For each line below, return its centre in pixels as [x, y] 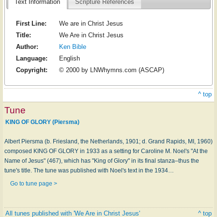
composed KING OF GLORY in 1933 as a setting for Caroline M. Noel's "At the [106, 151]
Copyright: [31, 70]
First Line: [31, 24]
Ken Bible [72, 47]
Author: [27, 47]
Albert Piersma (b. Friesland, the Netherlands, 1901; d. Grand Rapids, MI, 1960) [108, 141]
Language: [31, 59]
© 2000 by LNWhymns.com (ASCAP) [111, 70]
